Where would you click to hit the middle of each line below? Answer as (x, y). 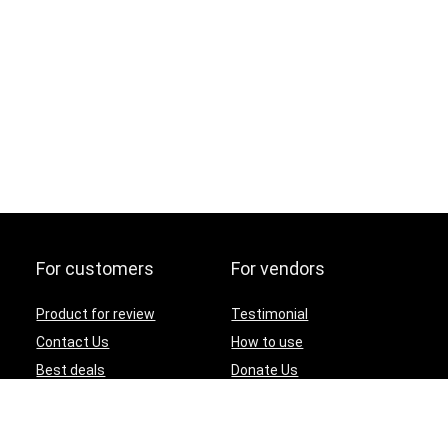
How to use (267, 341)
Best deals (71, 369)
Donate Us (265, 369)
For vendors (278, 268)
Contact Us (73, 341)
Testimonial (270, 313)
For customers (95, 268)
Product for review (96, 313)
